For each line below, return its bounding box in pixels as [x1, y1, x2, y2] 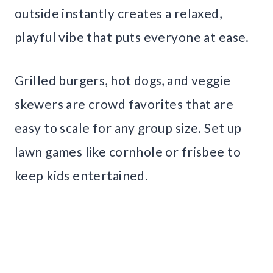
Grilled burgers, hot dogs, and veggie [15, 72, 231, 88]
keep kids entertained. [15, 167, 149, 183]
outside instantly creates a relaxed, [15, 5, 222, 21]
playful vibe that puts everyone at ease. [15, 29, 249, 44]
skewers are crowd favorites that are [15, 96, 234, 112]
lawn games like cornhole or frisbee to [15, 143, 241, 159]
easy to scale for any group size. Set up [15, 119, 242, 135]
